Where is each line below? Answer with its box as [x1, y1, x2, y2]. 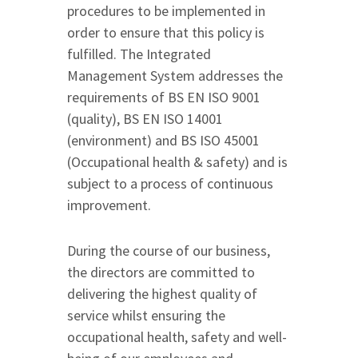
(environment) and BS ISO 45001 [67, 131, 260, 150]
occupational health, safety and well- [67, 328, 287, 347]
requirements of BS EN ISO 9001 [67, 88, 261, 107]
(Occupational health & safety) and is [67, 153, 288, 172]
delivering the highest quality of [67, 284, 257, 304]
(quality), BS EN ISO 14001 [67, 109, 223, 129]
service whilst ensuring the [67, 306, 225, 325]
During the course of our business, [67, 241, 270, 261]
